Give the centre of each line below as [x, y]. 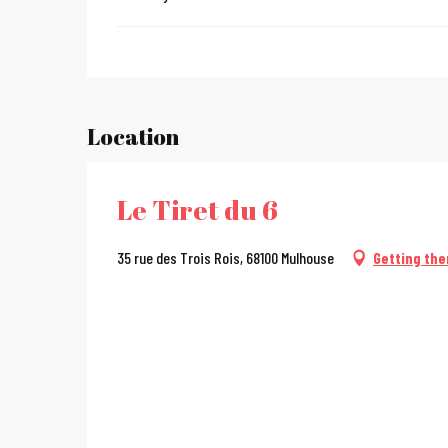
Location [133, 136]
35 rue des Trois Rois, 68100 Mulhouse [225, 257]
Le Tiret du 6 [197, 210]
